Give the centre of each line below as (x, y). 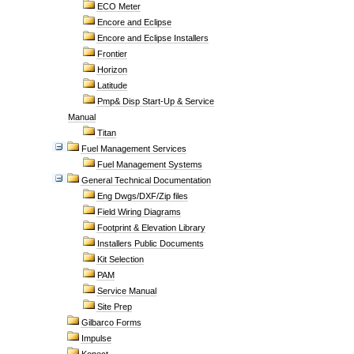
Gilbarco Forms (111, 322)
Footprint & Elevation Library (151, 228)
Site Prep (115, 307)
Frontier (112, 54)
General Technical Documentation (146, 180)
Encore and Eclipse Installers (153, 38)
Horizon (112, 70)
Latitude (112, 85)
